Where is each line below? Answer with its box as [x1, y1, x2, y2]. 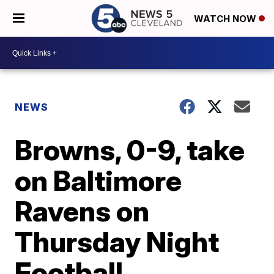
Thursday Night [15, 224, 220, 259]
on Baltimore [15, 163, 182, 198]
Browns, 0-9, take [15, 133, 245, 167]
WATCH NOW [194, 13, 259, 25]
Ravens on [15, 194, 150, 228]
